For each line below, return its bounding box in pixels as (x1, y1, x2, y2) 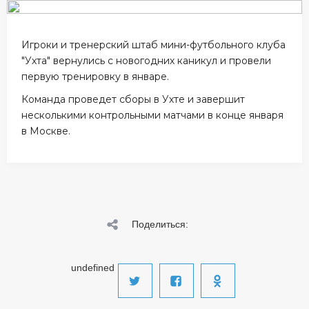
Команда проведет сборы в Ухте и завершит (21, 93, 246, 106)
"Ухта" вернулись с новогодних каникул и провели (21, 54, 272, 67)
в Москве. (21, 125, 71, 137)
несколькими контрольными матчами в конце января (21, 109, 284, 121)
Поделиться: (132, 219, 188, 230)
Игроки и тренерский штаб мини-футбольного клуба (21, 39, 286, 51)
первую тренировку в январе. (21, 70, 170, 83)
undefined (70, 262, 114, 273)
